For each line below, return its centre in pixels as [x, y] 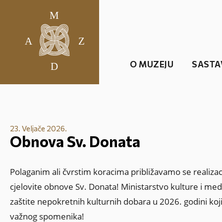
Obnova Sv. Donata [75, 141]
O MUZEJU [152, 64]
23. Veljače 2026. [38, 128]
